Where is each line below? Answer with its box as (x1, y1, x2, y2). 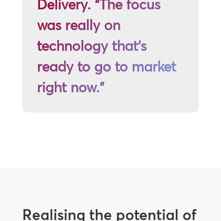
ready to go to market (37, 58, 176, 75)
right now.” (37, 79, 104, 96)
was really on (37, 17, 120, 34)
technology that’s (37, 37, 147, 54)
